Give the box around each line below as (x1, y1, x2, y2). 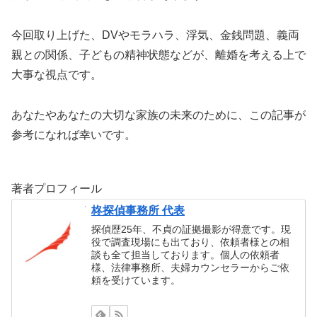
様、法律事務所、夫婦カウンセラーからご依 (91, 261, 290, 273)
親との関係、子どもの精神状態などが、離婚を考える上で (11, 48, 306, 61)
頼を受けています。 (91, 274, 181, 286)
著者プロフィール (11, 182, 102, 195)
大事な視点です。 (11, 68, 102, 81)
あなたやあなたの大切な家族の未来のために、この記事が (11, 108, 306, 121)
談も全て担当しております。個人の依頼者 (91, 248, 280, 260)
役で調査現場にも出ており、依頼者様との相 (91, 236, 290, 248)
